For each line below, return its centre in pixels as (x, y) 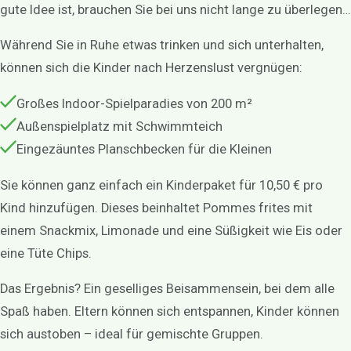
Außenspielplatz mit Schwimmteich (120, 126)
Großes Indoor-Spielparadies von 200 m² (135, 103)
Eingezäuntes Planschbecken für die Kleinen (145, 149)
